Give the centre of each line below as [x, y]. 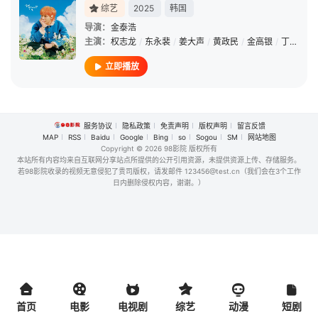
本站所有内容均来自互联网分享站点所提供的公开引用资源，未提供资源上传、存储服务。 [159, 160]
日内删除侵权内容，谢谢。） [159, 182]
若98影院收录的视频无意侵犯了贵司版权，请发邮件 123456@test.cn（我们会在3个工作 [159, 171]
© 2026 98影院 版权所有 [176, 148]
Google [131, 137]
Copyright [117, 148]
